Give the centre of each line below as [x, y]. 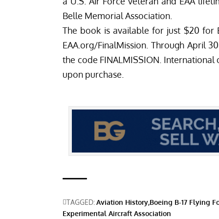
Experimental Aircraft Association [117, 214]
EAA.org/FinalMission [104, 45]
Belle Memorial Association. [117, 16]
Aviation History [122, 202]
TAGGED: [81, 202]
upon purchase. [93, 75]
